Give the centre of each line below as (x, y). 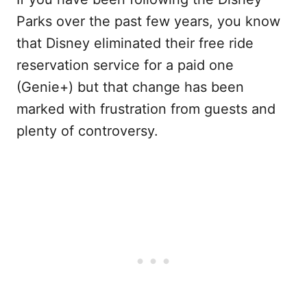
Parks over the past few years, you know (148, 21)
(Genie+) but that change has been (130, 87)
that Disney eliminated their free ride (135, 43)
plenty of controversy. (87, 131)
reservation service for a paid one (125, 65)
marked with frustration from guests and (146, 109)
